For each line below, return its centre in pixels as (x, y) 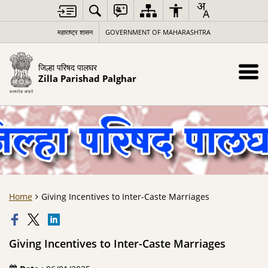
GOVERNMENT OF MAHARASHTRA (158, 32)
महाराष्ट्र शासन (75, 32)
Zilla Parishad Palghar (87, 78)
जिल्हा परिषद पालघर (67, 67)
